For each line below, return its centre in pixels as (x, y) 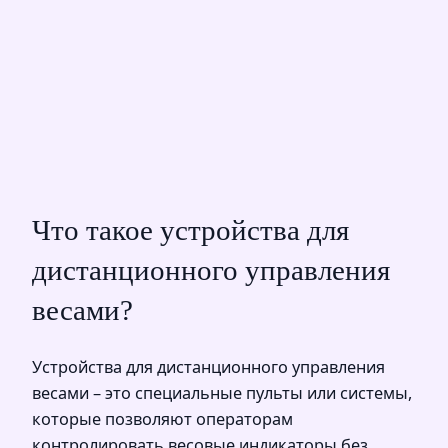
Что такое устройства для (190, 229)
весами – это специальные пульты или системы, (222, 392)
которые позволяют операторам (162, 418)
